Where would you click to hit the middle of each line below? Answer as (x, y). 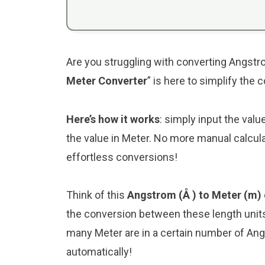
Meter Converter (107, 81)
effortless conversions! (122, 157)
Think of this (97, 195)
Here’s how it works (113, 119)
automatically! (99, 251)
